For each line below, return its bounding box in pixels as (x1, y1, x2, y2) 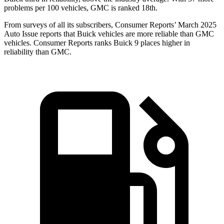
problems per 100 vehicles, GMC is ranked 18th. (4, 3, 157, 12)
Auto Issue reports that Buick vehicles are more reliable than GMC (4, 29, 214, 38)
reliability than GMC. (4, 47, 71, 56)
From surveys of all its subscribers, (4, 20, 115, 29)
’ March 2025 (174, 20, 216, 29)
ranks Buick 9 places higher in (92, 38, 190, 47)
